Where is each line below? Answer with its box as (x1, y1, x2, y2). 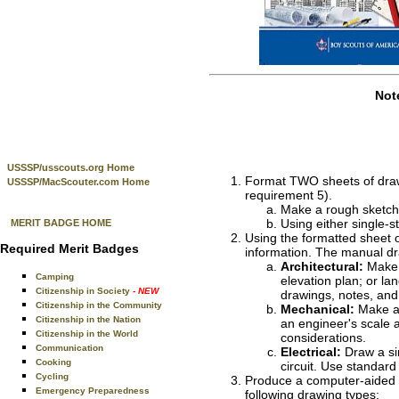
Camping (36, 272, 74, 281)
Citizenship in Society (36, 286, 133, 296)
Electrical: (281, 345, 341, 359)
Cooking (36, 357, 71, 367)
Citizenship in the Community (36, 300, 162, 310)
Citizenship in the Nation (36, 314, 141, 324)
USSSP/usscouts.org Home (7, 162, 134, 173)
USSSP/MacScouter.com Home (7, 176, 150, 187)
